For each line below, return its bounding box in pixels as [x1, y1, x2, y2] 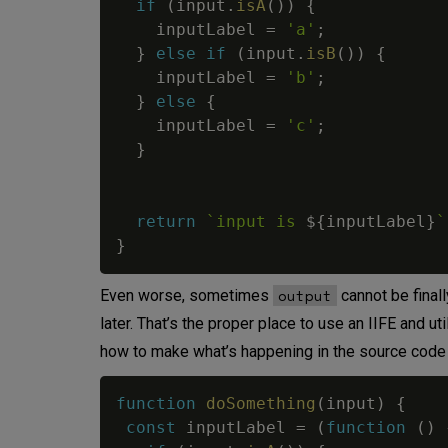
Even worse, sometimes [100, 286, 273, 306]
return [136, 212, 196, 232]
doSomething [206, 394, 316, 414]
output [278, 285, 332, 307]
